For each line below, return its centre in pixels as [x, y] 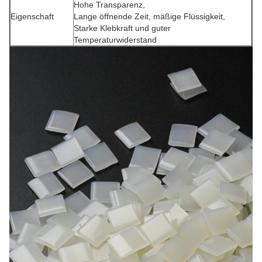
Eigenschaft [32, 16]
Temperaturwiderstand [115, 39]
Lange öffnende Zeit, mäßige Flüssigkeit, [149, 16]
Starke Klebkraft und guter [122, 28]
